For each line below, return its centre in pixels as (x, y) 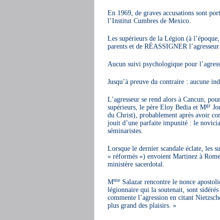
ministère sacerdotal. (136, 164)
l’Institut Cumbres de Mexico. (149, 21)
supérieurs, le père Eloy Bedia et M (156, 107)
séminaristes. (125, 131)
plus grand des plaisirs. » (142, 206)
